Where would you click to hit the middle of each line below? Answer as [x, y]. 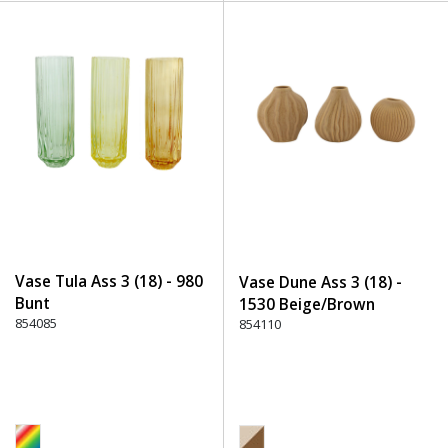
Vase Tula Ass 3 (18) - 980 [109, 281]
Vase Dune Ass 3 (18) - [320, 282]
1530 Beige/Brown [307, 304]
